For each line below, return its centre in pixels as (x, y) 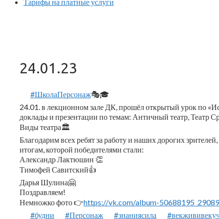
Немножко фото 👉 (52, 202)
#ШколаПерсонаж (61, 94)
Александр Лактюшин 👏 (61, 159)
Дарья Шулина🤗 (48, 182)
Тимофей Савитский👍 (58, 169)
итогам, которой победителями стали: (82, 149)
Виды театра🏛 (45, 127)
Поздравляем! (43, 192)
